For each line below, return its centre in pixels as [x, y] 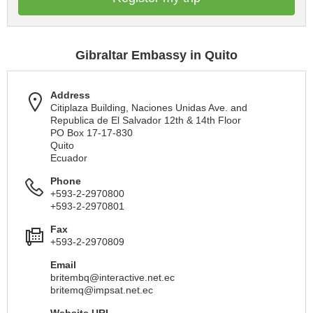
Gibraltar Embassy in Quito [156, 55]
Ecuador [69, 158]
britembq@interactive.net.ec [112, 277]
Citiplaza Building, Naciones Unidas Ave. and [149, 108]
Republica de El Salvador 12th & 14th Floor [146, 120]
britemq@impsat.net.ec [102, 290]
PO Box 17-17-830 [92, 133]
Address [70, 95]
